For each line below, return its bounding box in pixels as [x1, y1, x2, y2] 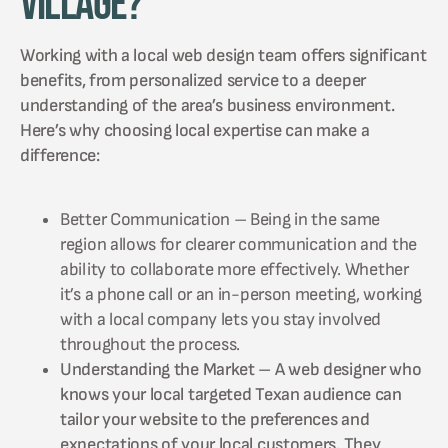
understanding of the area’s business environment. [20, 94, 395, 116]
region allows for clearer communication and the [60, 233, 417, 255]
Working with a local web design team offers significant [20, 44, 427, 66]
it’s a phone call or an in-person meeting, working [60, 283, 423, 305]
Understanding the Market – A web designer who [60, 358, 422, 380]
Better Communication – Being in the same [60, 208, 381, 230]
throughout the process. [60, 333, 241, 355]
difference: [20, 144, 100, 166]
